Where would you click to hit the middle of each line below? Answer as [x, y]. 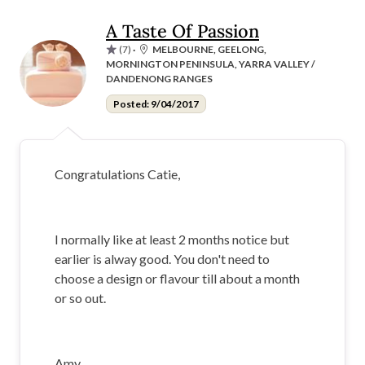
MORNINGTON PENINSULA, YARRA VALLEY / [211, 64]
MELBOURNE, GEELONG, [209, 49]
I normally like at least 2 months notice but [172, 239]
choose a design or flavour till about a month [177, 278]
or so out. [80, 297]
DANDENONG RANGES [159, 78]
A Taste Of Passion [182, 31]
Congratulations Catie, [117, 174]
